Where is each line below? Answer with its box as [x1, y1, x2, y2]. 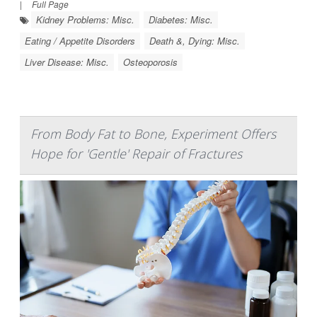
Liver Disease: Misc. [25, 54, 109, 69]
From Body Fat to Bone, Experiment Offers [30, 125, 276, 142]
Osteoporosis [123, 54, 178, 69]
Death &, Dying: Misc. [149, 33, 240, 47]
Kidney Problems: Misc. [36, 12, 134, 26]
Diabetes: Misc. [149, 12, 213, 26]
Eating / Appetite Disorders [25, 33, 135, 47]
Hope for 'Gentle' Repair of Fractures [30, 144, 242, 162]
